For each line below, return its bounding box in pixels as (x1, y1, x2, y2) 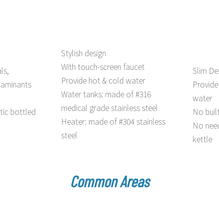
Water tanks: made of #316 (61, 88, 152, 100)
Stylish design (61, 46, 107, 59)
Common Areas (70, 171, 149, 190)
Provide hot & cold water (61, 74, 146, 86)
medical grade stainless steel (61, 101, 158, 113)
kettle (192, 132, 212, 145)
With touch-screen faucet (61, 60, 145, 72)
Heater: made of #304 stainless (61, 115, 166, 127)
